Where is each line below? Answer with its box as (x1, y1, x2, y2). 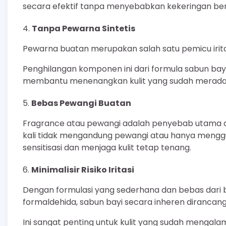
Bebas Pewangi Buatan (31, 97, 131, 109)
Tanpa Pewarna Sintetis (32, 22, 135, 34)
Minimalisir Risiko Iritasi (31, 163, 134, 176)
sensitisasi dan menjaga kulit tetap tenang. (23, 141, 191, 153)
